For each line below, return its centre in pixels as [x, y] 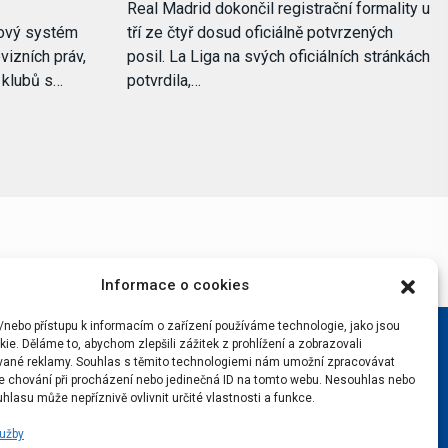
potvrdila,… [164, 80]
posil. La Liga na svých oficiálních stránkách [278, 56]
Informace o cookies [174, 285]
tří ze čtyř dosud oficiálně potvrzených [260, 32]
